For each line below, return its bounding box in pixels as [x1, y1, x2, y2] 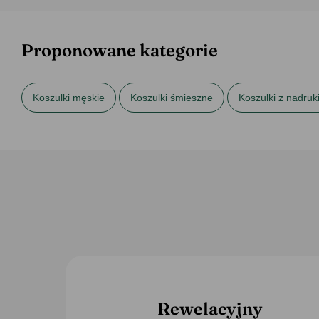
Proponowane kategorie [21, 40, 218, 61]
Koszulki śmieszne [130, 92, 213, 103]
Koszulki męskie [33, 92, 105, 103]
